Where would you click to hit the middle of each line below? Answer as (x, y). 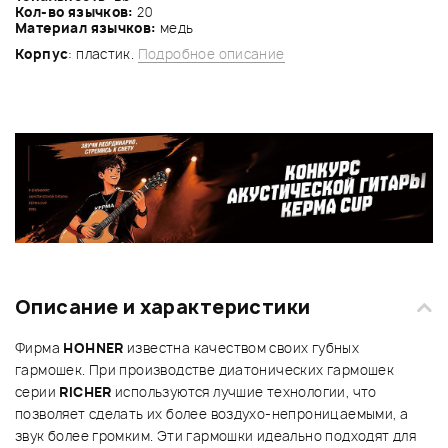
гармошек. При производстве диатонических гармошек (205, 370)
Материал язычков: (86, 27)
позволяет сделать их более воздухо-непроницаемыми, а (212, 414)
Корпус (42, 53)
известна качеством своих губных (241, 348)
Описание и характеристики (163, 307)
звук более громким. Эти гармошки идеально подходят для (216, 436)
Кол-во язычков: (74, 11)
